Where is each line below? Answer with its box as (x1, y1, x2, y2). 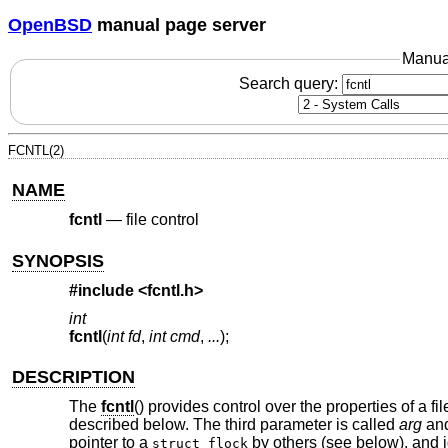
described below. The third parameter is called (68, 416, 399, 434)
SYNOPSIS (12, 250, 105, 271)
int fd (106, 327, 141, 345)
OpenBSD (8, 14, 92, 35)
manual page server (92, 14, 266, 35)
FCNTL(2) (8, 142, 64, 158)
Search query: (238, 74, 342, 92)
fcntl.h (146, 282, 194, 300)
